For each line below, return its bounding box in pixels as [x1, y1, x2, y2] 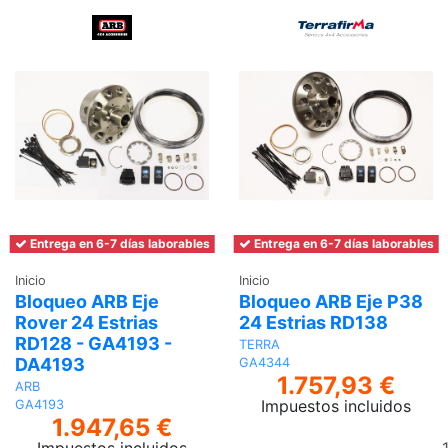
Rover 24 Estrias [15, 312, 158, 334]
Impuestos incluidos [261, 396, 411, 417]
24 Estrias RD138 [239, 312, 388, 334]
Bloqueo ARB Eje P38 [239, 291, 423, 313]
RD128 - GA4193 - [15, 333, 172, 355]
